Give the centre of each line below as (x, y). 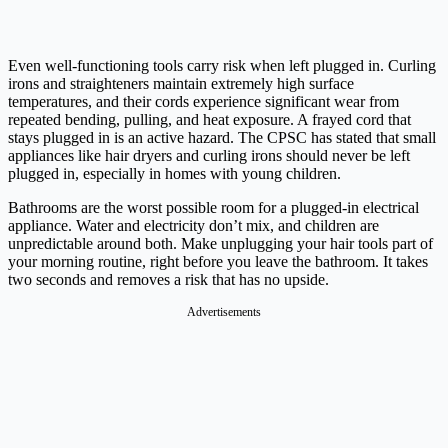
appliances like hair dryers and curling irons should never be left (209, 155)
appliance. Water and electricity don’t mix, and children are (193, 225)
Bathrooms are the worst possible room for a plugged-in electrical (213, 207)
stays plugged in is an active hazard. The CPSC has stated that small (222, 137)
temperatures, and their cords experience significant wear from (203, 101)
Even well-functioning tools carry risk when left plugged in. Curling (222, 65)
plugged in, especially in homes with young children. (174, 173)
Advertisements (224, 311)
